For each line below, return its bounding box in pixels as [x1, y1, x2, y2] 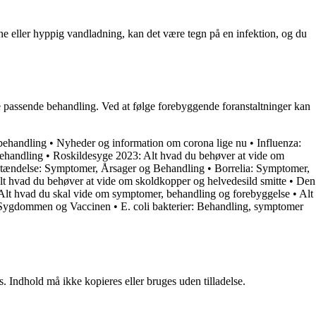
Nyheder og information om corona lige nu [56, 136, 247, 149]
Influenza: [257, 136, 301, 149]
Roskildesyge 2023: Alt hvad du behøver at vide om [53, 149, 284, 162]
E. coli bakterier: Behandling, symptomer [121, 200, 303, 212]
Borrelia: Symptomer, [214, 162, 310, 174]
